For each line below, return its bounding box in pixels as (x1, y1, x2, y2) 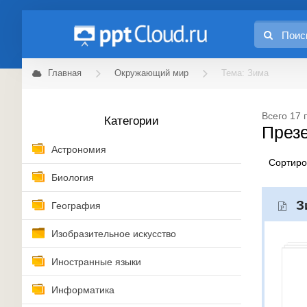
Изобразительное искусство (51, 228, 176, 239)
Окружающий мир (114, 69, 188, 78)
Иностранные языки (51, 256, 141, 267)
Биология (51, 172, 94, 183)
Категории (104, 114, 159, 127)
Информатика (51, 284, 114, 295)
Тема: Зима (221, 69, 269, 78)
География (51, 200, 101, 211)
